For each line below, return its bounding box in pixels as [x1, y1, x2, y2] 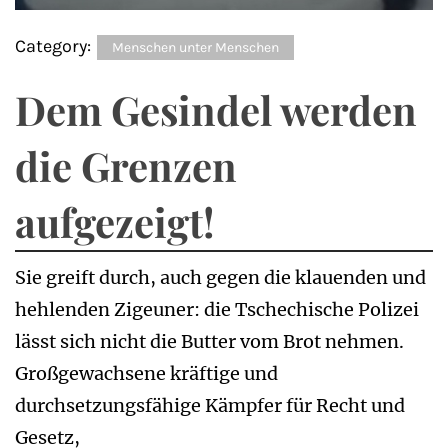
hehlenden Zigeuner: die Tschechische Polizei [15, 298, 419, 322]
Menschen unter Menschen [112, 39, 279, 57]
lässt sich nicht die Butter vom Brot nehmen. [15, 330, 404, 354]
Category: [15, 35, 95, 58]
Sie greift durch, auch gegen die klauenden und [15, 266, 426, 290]
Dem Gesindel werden [15, 83, 417, 137]
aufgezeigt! [15, 195, 215, 249]
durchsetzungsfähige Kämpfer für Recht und [15, 394, 405, 418]
